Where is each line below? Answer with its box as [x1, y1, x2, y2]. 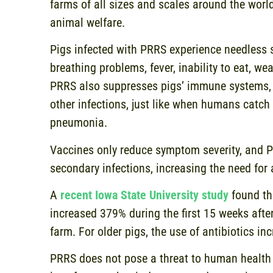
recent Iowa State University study [60, 188, 229, 202]
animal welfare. [50, 15, 128, 30]
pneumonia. [50, 115, 110, 130]
